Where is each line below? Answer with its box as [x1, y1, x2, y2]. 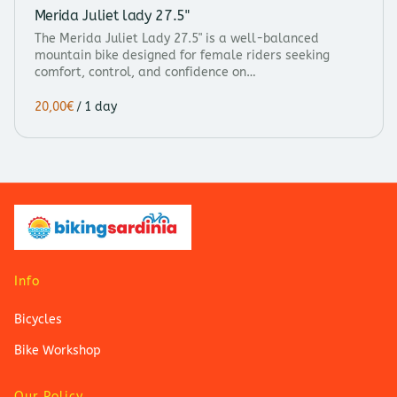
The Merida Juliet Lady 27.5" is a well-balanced [34, 31, 319, 47]
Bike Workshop [14, 343, 101, 359]
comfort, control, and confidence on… [34, 65, 256, 81]
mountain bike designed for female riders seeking [34, 48, 330, 64]
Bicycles [14, 312, 62, 328]
